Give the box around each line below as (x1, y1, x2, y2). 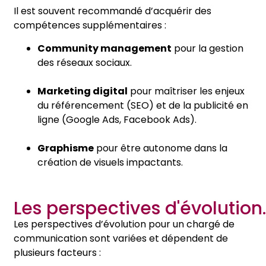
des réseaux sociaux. (37, 55, 132, 69)
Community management (37, 41, 172, 55)
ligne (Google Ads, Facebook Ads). (37, 112, 197, 126)
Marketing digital (37, 84, 128, 98)
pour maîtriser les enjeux (128, 84, 245, 98)
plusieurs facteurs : (14, 245, 101, 259)
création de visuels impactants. (37, 155, 183, 169)
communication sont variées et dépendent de (14, 231, 228, 245)
